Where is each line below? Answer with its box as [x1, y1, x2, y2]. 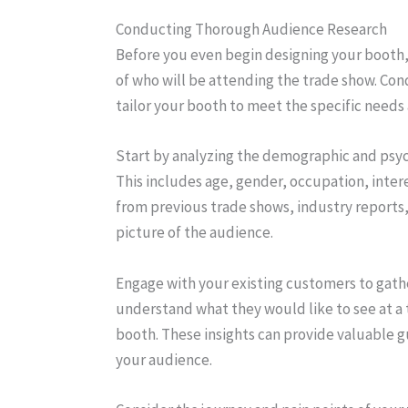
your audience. [116, 349, 212, 370]
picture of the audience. [116, 222, 273, 243]
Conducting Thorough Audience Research [116, 19, 387, 40]
